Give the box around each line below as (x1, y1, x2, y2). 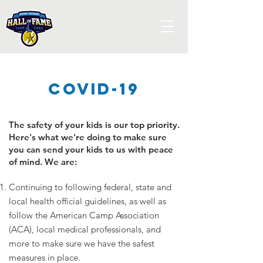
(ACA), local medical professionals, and (9, 224, 161, 235)
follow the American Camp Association (9, 210, 159, 221)
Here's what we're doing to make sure (9, 131, 167, 143)
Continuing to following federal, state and (9, 181, 171, 193)
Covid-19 (48, 79, 140, 99)
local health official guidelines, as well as (9, 195, 166, 207)
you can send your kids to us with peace (9, 144, 173, 155)
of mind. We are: (9, 156, 77, 167)
